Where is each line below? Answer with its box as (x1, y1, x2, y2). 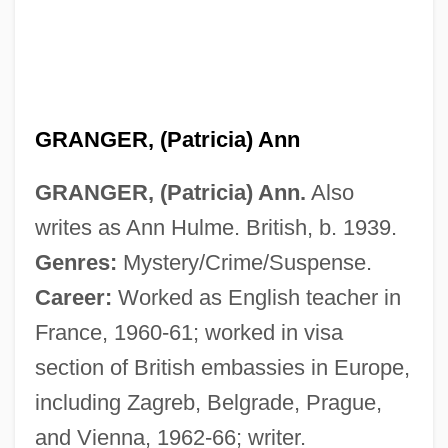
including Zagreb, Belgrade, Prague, (34, 389, 382, 415)
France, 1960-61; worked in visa (34, 319, 343, 345)
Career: (34, 284, 112, 310)
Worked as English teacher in (111, 284, 401, 310)
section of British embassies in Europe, (34, 354, 410, 380)
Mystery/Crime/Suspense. (116, 249, 372, 275)
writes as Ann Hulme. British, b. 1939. (34, 214, 397, 240)
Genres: (34, 249, 117, 275)
